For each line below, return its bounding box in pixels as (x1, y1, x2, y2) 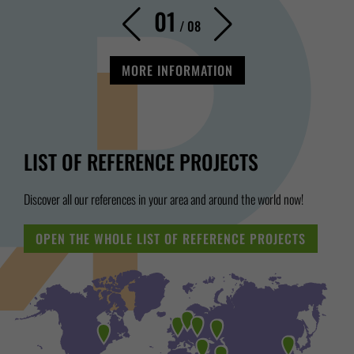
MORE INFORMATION (121, 61, 233, 80)
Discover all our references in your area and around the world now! (24, 189, 303, 209)
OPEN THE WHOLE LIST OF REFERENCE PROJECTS (36, 229, 306, 249)
